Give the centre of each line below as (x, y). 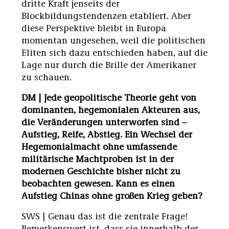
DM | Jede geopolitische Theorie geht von (109, 97)
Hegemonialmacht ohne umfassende (99, 146)
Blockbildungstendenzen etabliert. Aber (106, 15)
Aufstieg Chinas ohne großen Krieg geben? (112, 195)
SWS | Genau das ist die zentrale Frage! (105, 215)
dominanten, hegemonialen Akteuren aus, (111, 109)
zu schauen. (47, 76)
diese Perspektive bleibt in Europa (94, 27)
